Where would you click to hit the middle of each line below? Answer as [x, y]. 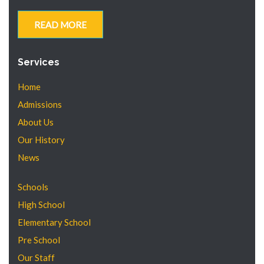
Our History [41, 139]
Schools [33, 187]
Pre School [39, 240]
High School [41, 204]
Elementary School [54, 222]
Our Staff [36, 257]
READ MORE [60, 24]
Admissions [40, 104]
